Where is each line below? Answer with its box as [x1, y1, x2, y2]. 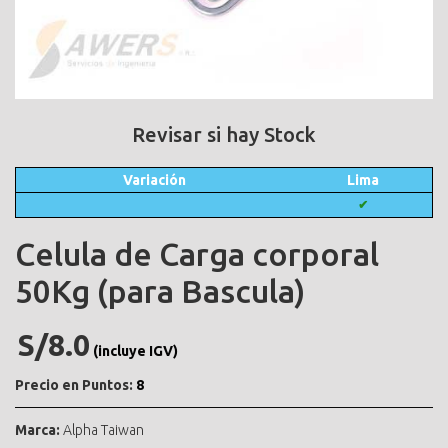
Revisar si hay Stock [132, 122, 316, 146]
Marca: [15, 421, 60, 438]
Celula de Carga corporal [15, 235, 379, 272]
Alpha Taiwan [63, 421, 144, 438]
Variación [123, 171, 186, 188]
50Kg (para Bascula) [15, 272, 305, 309]
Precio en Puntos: [15, 376, 133, 393]
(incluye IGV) [93, 342, 178, 359]
